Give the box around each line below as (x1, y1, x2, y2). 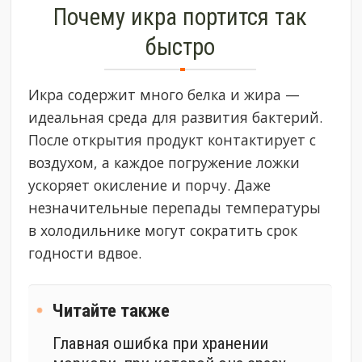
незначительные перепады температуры (28, 197, 322, 217)
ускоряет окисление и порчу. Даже (28, 175, 271, 195)
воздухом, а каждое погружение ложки (28, 152, 301, 172)
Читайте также (53, 299, 170, 322)
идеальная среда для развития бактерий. (28, 107, 323, 127)
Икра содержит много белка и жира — (28, 84, 301, 104)
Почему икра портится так (53, 2, 308, 31)
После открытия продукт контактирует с (28, 129, 317, 149)
